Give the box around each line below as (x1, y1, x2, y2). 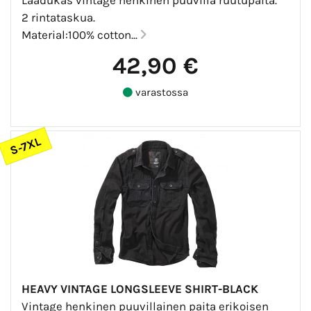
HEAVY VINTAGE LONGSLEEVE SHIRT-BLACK (22, 281, 258, 296)
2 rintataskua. (22, 10, 95, 24)
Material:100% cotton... (22, 27, 140, 42)
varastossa (133, 85, 188, 99)
